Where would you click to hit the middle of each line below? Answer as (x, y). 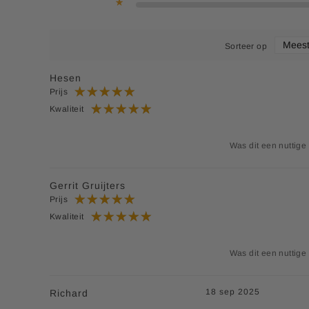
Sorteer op (246, 46)
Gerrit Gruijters (88, 185)
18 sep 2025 (232, 291)
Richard (69, 293)
